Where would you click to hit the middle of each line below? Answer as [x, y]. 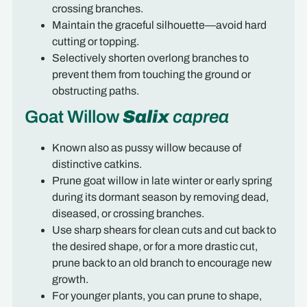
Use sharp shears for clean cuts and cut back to [164, 230]
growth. [71, 280]
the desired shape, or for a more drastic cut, [155, 247]
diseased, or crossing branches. [129, 214]
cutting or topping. [95, 42]
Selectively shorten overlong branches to [150, 58]
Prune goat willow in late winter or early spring [162, 181]
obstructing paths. [95, 91]
